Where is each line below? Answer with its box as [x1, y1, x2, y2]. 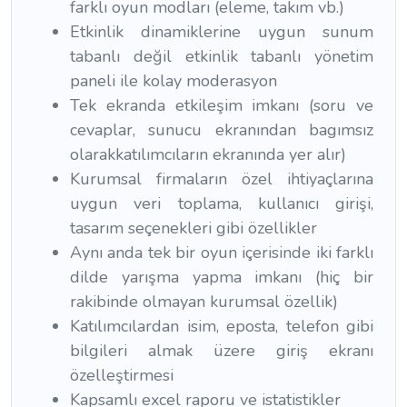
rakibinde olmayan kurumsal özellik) [70, 291, 338, 313]
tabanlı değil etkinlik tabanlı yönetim [70, 45, 373, 68]
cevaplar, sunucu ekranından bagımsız [70, 119, 373, 142]
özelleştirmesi [70, 364, 174, 387]
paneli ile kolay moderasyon [70, 70, 277, 93]
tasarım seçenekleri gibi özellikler [70, 217, 317, 240]
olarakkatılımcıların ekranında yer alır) [70, 144, 346, 166]
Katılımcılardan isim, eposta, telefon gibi [70, 315, 373, 338]
